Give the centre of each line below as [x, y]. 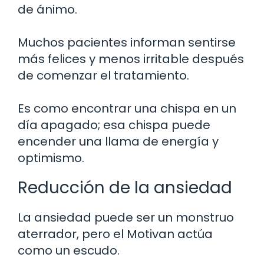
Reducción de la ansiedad [125, 187]
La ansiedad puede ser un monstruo [126, 217]
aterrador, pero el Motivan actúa [115, 234]
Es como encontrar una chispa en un [127, 108]
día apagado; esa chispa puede [114, 125]
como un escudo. [69, 250]
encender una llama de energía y [118, 141]
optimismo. [51, 158]
